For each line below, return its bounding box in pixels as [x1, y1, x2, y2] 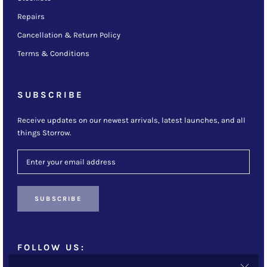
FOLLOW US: [17, 242, 85, 253]
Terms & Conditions [17, 49, 89, 58]
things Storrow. [17, 128, 71, 138]
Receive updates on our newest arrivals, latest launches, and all [17, 116, 246, 125]
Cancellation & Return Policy [17, 30, 120, 40]
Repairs [17, 12, 45, 21]
